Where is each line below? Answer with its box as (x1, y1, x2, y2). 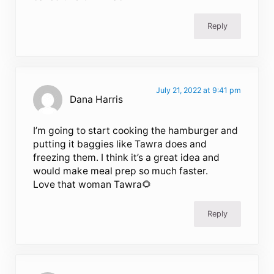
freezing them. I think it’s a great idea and (33, 151, 220, 163)
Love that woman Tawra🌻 (33, 178, 152, 190)
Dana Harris (70, 93, 124, 105)
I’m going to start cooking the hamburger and (33, 124, 239, 136)
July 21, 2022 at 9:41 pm (155, 85, 241, 95)
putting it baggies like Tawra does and (33, 138, 207, 150)
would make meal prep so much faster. (33, 165, 209, 177)
